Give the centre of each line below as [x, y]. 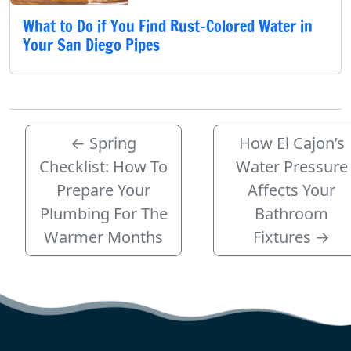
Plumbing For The [103, 213]
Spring [113, 143]
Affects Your [291, 190]
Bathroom [291, 213]
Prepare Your [103, 190]
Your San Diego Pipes [91, 45]
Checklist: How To [103, 166]
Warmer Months [103, 237]
